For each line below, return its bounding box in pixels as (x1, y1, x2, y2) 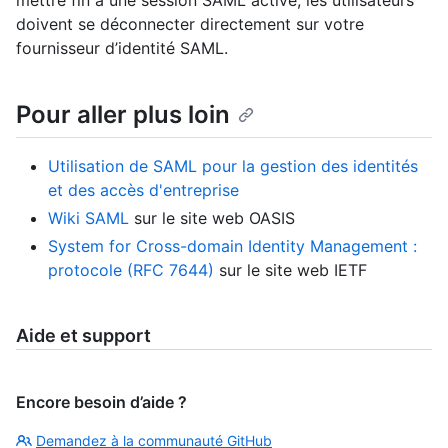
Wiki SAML (48, 207, 129, 228)
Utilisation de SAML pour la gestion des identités (48, 155, 418, 176)
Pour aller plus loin (16, 99, 230, 129)
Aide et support (16, 324, 151, 346)
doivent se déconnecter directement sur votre (16, 13, 364, 34)
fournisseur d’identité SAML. (16, 37, 228, 58)
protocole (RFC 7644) (48, 259, 214, 280)
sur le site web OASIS (129, 207, 295, 228)
